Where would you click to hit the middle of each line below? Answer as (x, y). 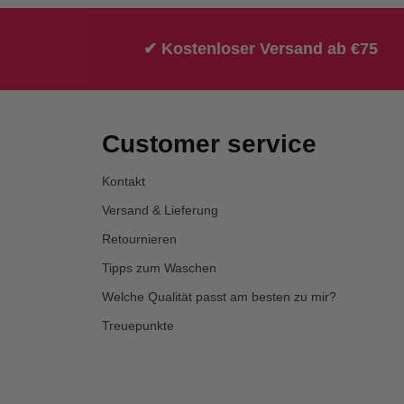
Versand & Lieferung (161, 210)
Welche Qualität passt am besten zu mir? (220, 296)
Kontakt (124, 181)
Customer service (210, 143)
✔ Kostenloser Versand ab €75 (260, 48)
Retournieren (140, 239)
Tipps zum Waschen (160, 267)
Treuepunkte (138, 325)
